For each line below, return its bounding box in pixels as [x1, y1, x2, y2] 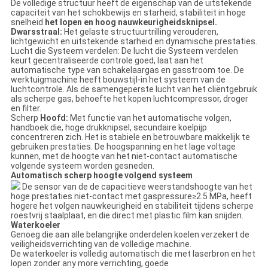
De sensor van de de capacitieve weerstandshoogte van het [20, 182, 252, 192]
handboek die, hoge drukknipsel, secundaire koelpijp [10, 123, 207, 133]
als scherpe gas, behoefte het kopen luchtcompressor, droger [10, 94, 248, 104]
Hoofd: [39, 113, 68, 123]
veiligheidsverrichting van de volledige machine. [10, 239, 191, 249]
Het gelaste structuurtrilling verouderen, [63, 27, 218, 37]
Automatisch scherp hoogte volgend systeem [10, 170, 193, 181]
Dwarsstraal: [10, 27, 64, 37]
